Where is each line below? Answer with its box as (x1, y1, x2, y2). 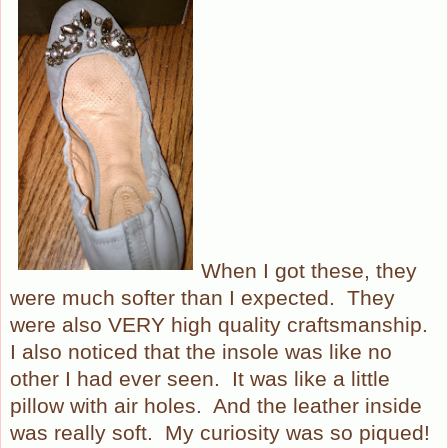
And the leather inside (213, 393, 422, 418)
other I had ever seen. (10, 366, 220, 391)
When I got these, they (201, 258, 417, 283)
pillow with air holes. (10, 393, 202, 418)
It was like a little (232, 366, 390, 391)
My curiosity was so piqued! (165, 420, 430, 445)
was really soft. (10, 420, 153, 445)
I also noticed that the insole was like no (10, 339, 392, 364)
